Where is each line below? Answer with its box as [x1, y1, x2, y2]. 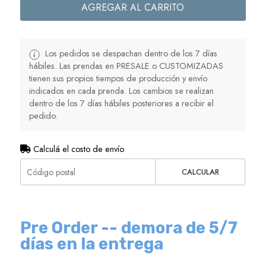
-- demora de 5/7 [100, 218, 237, 238]
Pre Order [20, 218, 97, 238]
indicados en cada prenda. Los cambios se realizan [28, 85, 214, 97]
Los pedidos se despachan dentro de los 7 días [42, 47, 217, 60]
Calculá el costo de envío [30, 143, 124, 156]
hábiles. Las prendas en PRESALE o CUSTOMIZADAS [28, 60, 223, 72]
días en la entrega [20, 235, 163, 254]
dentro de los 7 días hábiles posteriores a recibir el [28, 97, 214, 110]
